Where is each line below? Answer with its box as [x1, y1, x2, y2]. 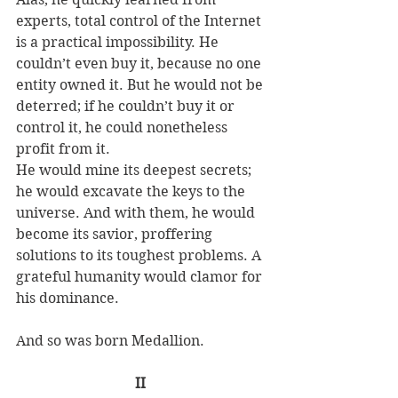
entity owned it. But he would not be [16, 76, 267, 93]
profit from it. [16, 139, 114, 157]
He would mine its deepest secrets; [16, 161, 255, 179]
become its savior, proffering [16, 225, 216, 243]
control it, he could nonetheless [16, 118, 231, 136]
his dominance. [16, 289, 123, 306]
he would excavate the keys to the [16, 182, 249, 200]
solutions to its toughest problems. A [16, 246, 265, 264]
